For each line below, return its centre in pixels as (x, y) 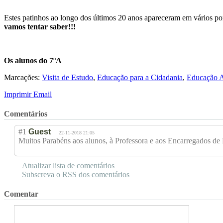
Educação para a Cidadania (140, 77)
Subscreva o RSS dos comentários (76, 174)
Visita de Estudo (67, 77)
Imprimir (19, 94)
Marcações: (23, 77)
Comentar (21, 194)
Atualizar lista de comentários (68, 166)
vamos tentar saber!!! (40, 26)
